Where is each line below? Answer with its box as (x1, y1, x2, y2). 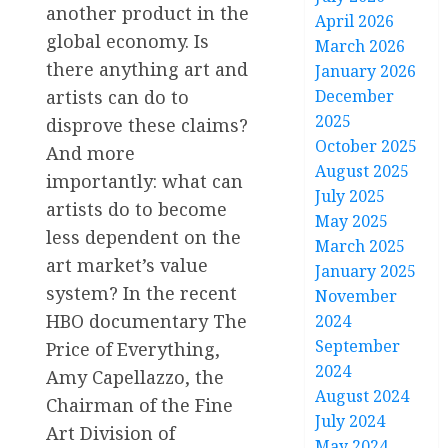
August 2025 (315, 160, 410, 182)
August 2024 (315, 385, 410, 407)
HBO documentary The (46, 308, 247, 333)
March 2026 (315, 35, 406, 57)
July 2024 (315, 410, 386, 432)
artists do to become (46, 196, 227, 221)
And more (46, 140, 135, 165)
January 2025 (315, 260, 417, 282)
